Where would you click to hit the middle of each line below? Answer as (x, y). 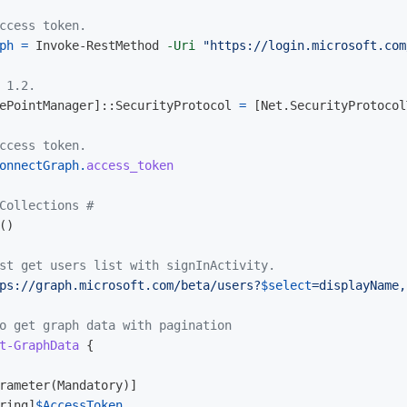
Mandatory (90, 385)
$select (286, 285)
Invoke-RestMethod (97, 45)
